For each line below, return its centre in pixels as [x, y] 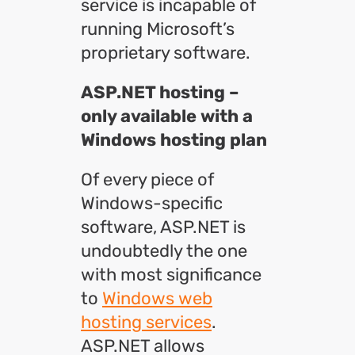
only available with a [167, 116]
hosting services [146, 322]
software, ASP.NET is [163, 227]
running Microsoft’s [158, 29]
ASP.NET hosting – [160, 92]
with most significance [171, 275]
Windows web [157, 298]
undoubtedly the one [164, 251]
